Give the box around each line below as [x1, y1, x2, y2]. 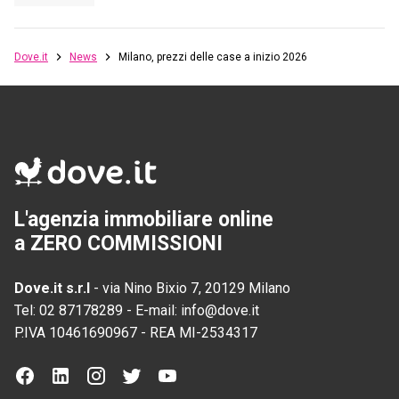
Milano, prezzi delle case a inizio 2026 [118, 50, 307, 63]
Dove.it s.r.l [14, 280, 90, 297]
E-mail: [135, 302, 181, 320]
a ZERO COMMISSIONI [14, 232, 223, 256]
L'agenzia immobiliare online [14, 208, 273, 232]
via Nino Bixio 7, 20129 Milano [102, 280, 290, 297]
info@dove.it [181, 302, 259, 320]
